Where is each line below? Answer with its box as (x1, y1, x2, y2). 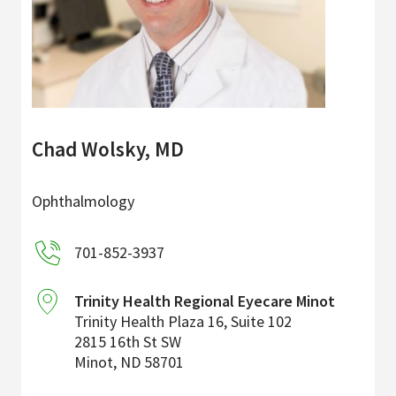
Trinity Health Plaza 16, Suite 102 (74, 311, 292, 332)
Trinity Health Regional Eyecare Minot (74, 291, 335, 312)
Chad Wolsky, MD (32, 136, 184, 163)
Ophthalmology (32, 191, 134, 212)
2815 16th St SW (74, 331, 181, 353)
